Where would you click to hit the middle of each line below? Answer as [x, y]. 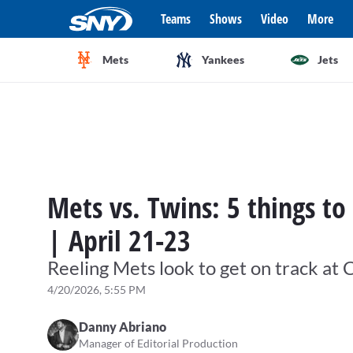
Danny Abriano [123, 327]
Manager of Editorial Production [158, 343]
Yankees [223, 59]
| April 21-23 [119, 241]
